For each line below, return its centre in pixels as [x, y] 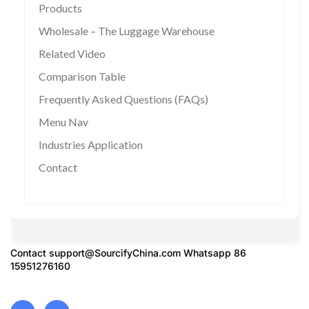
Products [60, 8]
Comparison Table [82, 77]
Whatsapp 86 [213, 253]
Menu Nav [63, 122]
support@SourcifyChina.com [115, 253]
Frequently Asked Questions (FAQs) [123, 99]
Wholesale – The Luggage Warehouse [127, 31]
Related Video [72, 54]
